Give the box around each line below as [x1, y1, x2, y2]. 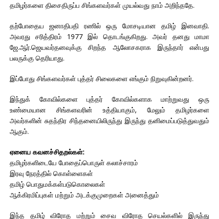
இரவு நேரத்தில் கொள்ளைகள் [10, 168, 93, 178]
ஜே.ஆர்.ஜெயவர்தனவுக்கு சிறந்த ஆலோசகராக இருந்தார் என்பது [10, 42, 209, 52]
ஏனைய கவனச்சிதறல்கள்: [10, 147, 87, 156]
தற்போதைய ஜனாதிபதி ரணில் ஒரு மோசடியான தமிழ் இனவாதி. [10, 21, 209, 30]
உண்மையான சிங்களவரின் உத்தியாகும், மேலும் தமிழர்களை [10, 105, 209, 114]
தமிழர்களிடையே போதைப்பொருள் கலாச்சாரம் [10, 157, 138, 167]
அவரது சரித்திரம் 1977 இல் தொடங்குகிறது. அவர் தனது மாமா [10, 31, 209, 41]
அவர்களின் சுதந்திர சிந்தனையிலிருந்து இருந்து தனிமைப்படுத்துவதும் [10, 115, 209, 125]
